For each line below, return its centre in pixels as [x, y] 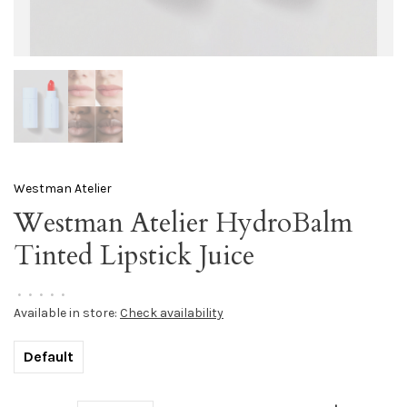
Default [49, 357]
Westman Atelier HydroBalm [183, 223]
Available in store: [67, 313]
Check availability [172, 313]
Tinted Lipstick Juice [134, 256]
